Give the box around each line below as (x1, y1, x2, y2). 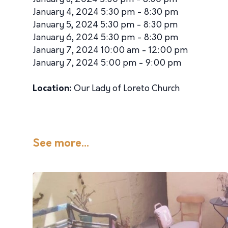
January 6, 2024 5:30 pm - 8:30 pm (33, 34, 178, 42)
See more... (33, 138, 89, 149)
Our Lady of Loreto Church (72, 84, 180, 93)
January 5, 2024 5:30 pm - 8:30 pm (33, 21, 178, 30)
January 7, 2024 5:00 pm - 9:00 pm (33, 59, 181, 68)
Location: (33, 84, 72, 93)
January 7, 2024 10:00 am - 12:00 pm (33, 46, 188, 55)
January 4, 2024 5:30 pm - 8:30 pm (33, 8, 178, 17)
